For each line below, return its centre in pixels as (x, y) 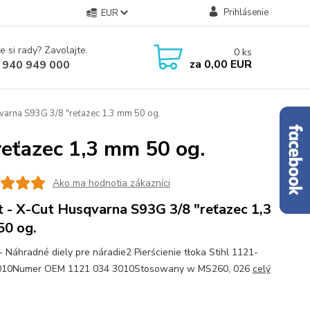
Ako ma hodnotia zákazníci (111, 183)
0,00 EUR (226, 64)
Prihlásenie (246, 12)
